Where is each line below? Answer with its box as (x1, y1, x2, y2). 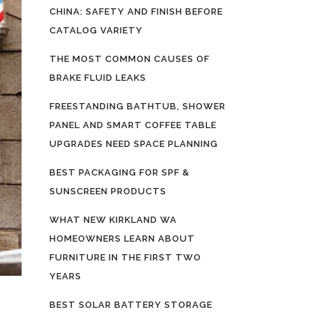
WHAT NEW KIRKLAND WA (49, 214, 177, 225)
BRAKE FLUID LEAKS (49, 72, 146, 83)
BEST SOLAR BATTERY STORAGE (49, 299, 212, 310)
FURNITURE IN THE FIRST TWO (49, 252, 201, 263)
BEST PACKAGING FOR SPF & (49, 167, 189, 178)
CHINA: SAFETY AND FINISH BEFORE (49, 6, 223, 17)
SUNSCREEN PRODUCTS (49, 186, 166, 196)
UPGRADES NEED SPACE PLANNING (49, 139, 218, 149)
